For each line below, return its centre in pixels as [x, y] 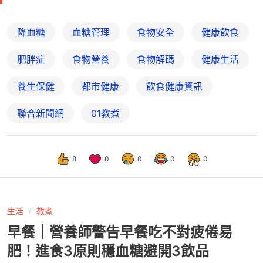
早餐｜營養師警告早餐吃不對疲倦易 [120, 232]
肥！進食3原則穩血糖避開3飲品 [108, 251]
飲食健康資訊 [174, 86]
